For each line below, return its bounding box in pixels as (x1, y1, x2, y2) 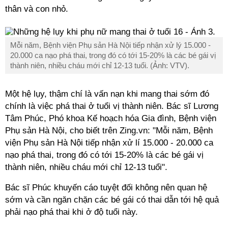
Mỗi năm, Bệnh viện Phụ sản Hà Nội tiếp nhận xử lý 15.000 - (10, 41, 211, 49)
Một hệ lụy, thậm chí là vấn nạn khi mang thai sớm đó (5, 89, 209, 99)
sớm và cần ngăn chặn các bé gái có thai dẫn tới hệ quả (5, 195, 219, 205)
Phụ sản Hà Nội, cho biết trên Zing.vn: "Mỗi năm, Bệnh (5, 126, 213, 135)
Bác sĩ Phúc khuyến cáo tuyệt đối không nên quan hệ (5, 183, 207, 192)
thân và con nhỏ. (5, 4, 68, 14)
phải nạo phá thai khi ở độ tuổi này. (5, 207, 138, 217)
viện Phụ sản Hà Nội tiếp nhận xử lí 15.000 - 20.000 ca (5, 138, 213, 148)
